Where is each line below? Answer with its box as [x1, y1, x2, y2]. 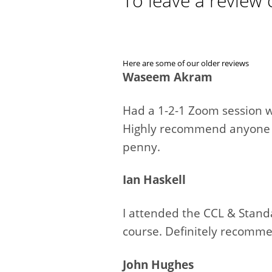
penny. [123, 138, 160, 155]
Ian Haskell [123, 172, 186, 188]
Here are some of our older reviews [123, 57, 249, 69]
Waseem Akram [123, 69, 212, 85]
